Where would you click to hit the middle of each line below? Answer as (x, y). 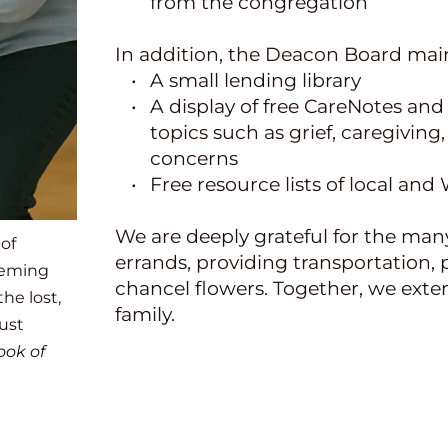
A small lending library (255, 80)
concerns (193, 158)
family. (144, 314)
